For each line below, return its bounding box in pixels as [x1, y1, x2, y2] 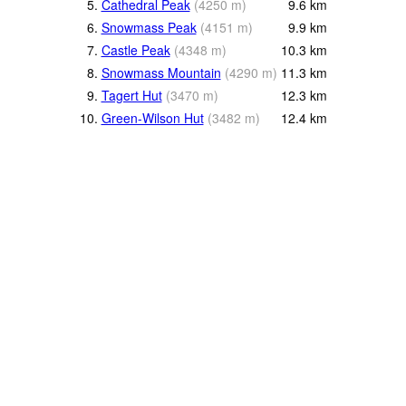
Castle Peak [101, 40, 170, 59]
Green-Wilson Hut [101, 108, 204, 127]
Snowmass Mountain [101, 63, 221, 82]
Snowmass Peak [101, 17, 197, 36]
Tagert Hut [101, 85, 162, 104]
